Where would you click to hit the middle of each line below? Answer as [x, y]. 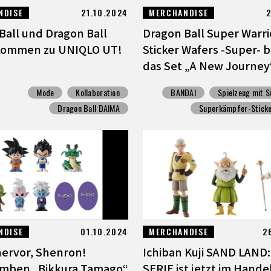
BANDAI [183, 93]
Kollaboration [98, 93]
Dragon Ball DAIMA [89, 108]
